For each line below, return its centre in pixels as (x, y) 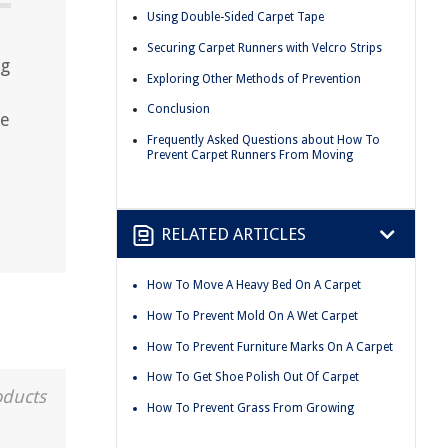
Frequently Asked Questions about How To (263, 139)
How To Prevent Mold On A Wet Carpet (252, 315)
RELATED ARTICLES (233, 233)
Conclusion (178, 109)
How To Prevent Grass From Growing (250, 407)
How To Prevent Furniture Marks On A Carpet (270, 346)
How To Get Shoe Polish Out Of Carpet (253, 377)
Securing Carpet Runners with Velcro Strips (264, 47)
